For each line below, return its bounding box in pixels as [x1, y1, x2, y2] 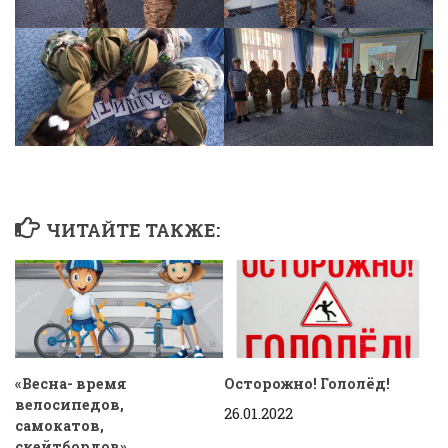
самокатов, [15, 416, 104, 436]
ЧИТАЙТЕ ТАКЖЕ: [45, 218, 220, 243]
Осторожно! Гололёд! [224, 374, 390, 394]
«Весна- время [15, 374, 127, 394]
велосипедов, [15, 395, 124, 415]
